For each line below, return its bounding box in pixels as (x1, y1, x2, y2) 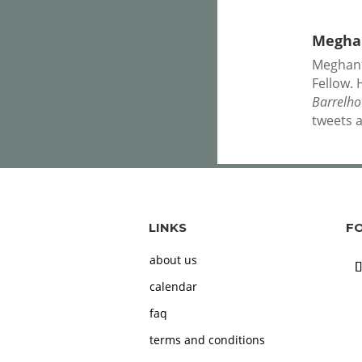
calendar (149, 279, 198, 295)
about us (149, 252, 198, 268)
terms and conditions (149, 332, 266, 348)
